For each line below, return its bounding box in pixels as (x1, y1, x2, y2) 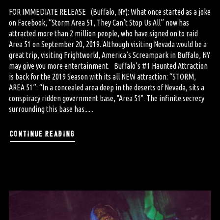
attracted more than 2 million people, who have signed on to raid (8, 29, 198, 38)
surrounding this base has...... (8, 105, 93, 114)
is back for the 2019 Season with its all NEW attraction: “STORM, (8, 72, 196, 82)
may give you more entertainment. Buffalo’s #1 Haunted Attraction (8, 61, 208, 71)
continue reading (9, 127, 75, 138)
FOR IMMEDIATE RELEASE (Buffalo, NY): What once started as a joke (8, 7, 211, 17)
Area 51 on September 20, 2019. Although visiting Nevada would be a (8, 40, 207, 49)
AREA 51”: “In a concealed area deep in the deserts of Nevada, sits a (8, 83, 204, 92)
